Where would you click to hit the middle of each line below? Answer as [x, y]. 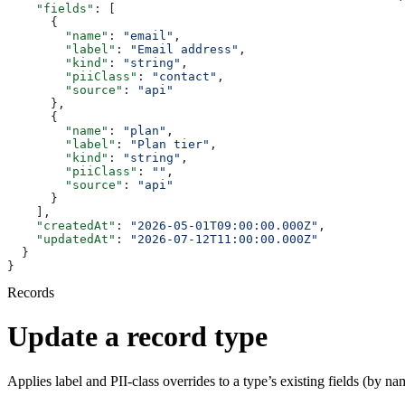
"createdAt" [61, 226]
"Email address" [184, 50]
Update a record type [137, 337]
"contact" [184, 77]
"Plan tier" [170, 145]
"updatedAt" [61, 240]
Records [31, 293]
